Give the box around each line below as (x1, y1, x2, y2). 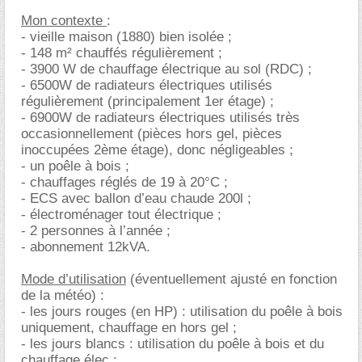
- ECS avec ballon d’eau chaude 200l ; (21, 191, 251, 206)
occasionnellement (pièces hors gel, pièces (21, 126, 282, 141)
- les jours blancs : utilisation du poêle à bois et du (21, 336, 324, 351)
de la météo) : (21, 288, 104, 303)
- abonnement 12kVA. (21, 239, 150, 255)
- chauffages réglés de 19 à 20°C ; (21, 175, 228, 190)
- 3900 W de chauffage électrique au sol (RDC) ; (21, 61, 312, 77)
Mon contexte (21, 13, 107, 28)
